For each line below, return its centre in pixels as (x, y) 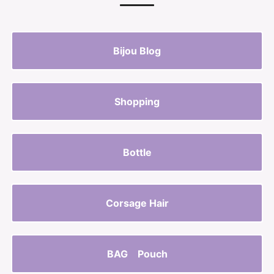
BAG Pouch (137, 254)
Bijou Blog (137, 51)
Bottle (137, 152)
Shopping (137, 102)
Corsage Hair (137, 203)
